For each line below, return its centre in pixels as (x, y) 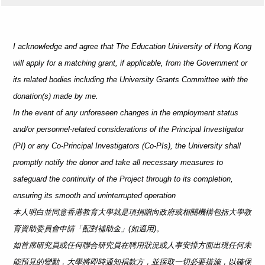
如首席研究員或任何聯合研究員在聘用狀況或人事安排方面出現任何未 (132, 245)
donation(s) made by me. (56, 96)
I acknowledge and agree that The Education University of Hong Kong (132, 46)
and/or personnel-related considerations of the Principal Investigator (128, 129)
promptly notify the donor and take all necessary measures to (118, 162)
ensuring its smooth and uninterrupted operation (94, 195)
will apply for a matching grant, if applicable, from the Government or (130, 63)
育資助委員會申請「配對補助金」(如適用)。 (88, 229)
